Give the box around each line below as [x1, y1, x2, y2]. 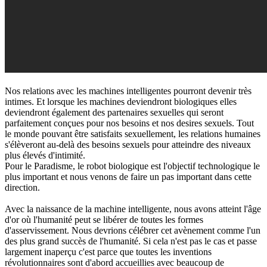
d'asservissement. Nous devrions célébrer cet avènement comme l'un [5, 225, 260, 235]
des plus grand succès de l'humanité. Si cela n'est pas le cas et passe [5, 235, 257, 246]
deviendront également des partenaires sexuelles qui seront [5, 107, 223, 117]
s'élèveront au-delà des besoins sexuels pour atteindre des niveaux [5, 139, 251, 150]
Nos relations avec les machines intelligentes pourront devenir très [5, 85, 252, 96]
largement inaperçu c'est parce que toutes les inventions [5, 246, 212, 257]
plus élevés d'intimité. [5, 150, 85, 160]
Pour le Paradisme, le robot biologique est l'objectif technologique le [5, 160, 260, 171]
